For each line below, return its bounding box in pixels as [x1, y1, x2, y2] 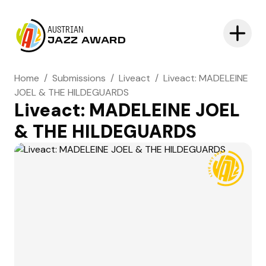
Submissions [52, 72, 106, 84]
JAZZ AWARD [47, 36, 126, 46]
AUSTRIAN [47, 26, 84, 35]
